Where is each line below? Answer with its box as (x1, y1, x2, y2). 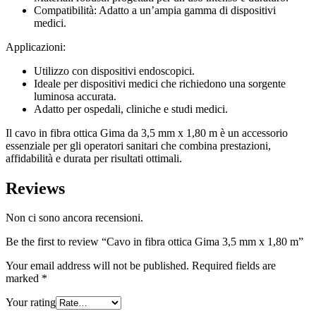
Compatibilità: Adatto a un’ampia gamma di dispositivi (34, 4, 276, 16)
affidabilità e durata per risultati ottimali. (6, 152, 182, 164)
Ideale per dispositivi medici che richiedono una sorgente (34, 77, 286, 90)
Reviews (6, 178, 65, 197)
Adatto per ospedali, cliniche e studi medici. (34, 102, 228, 115)
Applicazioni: (6, 40, 66, 53)
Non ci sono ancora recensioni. (6, 212, 143, 224)
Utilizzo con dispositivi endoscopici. (34, 64, 195, 77)
